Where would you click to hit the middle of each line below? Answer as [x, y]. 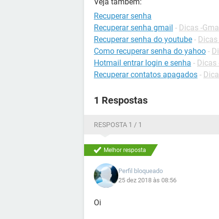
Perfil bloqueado [141, 171]
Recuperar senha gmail [133, 28]
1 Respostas [121, 100]
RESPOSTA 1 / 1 [118, 125]
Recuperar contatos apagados [146, 75]
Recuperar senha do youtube [143, 39]
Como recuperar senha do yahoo [150, 51]
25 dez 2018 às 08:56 [147, 180]
